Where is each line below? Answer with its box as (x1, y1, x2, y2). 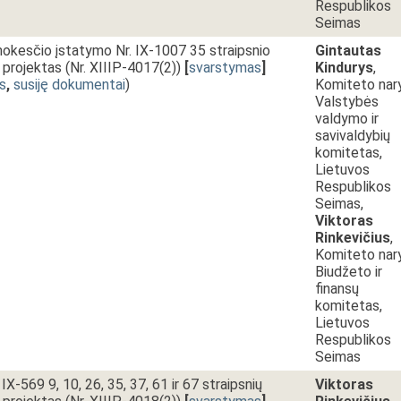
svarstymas (189, 59, 261, 76)
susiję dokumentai (13, 76, 125, 93)
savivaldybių (315, 127, 390, 144)
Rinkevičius (315, 229, 390, 246)
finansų (315, 280, 359, 297)
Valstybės (315, 93, 379, 110)
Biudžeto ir (315, 263, 382, 280)
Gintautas (315, 42, 381, 59)
